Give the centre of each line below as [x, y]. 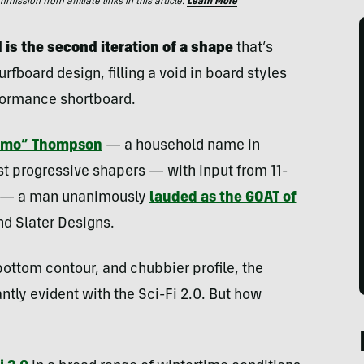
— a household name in [181, 146]
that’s [253, 49]
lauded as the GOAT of [223, 198]
